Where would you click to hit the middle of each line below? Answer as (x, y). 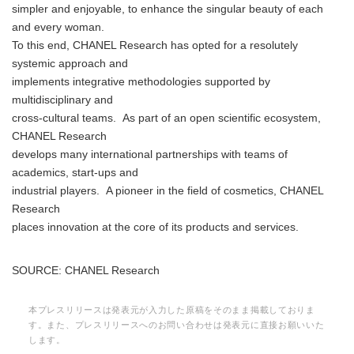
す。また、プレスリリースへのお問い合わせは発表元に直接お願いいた (177, 325)
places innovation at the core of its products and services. (155, 227)
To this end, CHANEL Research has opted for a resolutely (155, 45)
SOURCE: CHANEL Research (86, 271)
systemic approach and (70, 64)
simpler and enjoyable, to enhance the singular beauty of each (168, 9)
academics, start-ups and (75, 173)
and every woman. (61, 27)
